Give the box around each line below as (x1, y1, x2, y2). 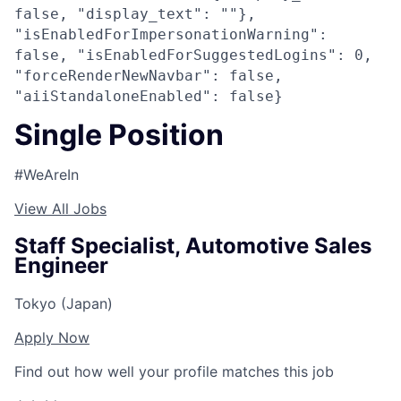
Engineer (14, 252, 108, 278)
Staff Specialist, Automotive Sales (14, 232, 371, 259)
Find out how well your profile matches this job (14, 362, 334, 380)
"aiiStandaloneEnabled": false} (14, 88, 283, 105)
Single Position (14, 117, 224, 153)
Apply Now (14, 328, 90, 346)
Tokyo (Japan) (14, 294, 113, 312)
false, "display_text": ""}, (14, 5, 256, 22)
